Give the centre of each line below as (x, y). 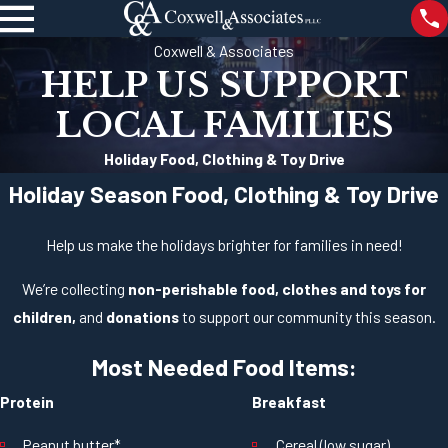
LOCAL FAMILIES (224, 125)
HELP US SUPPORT (224, 85)
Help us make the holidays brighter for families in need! (224, 244)
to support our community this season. (307, 316)
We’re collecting (75, 288)
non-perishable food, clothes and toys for (277, 288)
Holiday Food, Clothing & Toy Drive (224, 159)
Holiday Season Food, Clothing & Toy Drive (224, 194)
